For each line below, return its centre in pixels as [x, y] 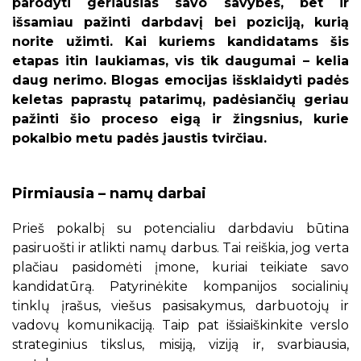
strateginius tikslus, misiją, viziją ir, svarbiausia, [180, 344]
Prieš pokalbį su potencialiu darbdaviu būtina [180, 228]
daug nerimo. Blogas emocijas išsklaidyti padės [180, 80]
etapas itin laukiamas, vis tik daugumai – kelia [180, 61]
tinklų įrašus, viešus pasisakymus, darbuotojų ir [180, 306]
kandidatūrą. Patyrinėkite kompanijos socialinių [180, 286]
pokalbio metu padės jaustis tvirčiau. [139, 138]
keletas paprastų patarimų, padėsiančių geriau [180, 100]
